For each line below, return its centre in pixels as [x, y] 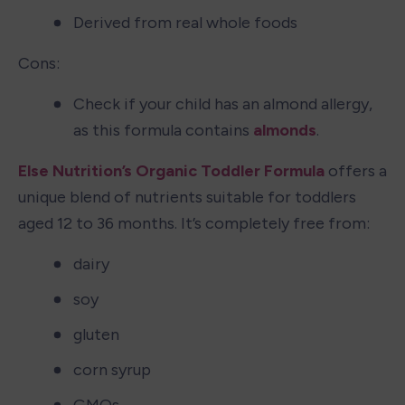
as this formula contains [163, 130]
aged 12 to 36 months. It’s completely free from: [194, 223]
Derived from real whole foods [185, 22]
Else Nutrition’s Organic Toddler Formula [171, 170]
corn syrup [112, 369]
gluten [96, 334]
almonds [285, 130]
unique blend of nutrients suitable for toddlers [187, 197]
